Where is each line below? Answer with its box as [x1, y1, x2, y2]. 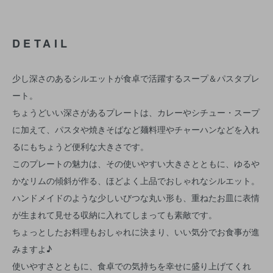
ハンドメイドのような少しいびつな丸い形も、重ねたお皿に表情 [12, 191, 260, 204]
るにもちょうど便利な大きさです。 [12, 140, 149, 152]
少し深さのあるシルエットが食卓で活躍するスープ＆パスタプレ [12, 72, 260, 84]
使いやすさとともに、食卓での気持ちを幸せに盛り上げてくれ [12, 260, 251, 272]
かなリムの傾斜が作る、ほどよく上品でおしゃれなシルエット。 [12, 174, 260, 186]
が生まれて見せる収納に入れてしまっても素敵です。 [12, 208, 217, 221]
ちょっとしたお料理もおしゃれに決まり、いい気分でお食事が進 [12, 225, 260, 238]
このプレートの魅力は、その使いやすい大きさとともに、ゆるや [12, 157, 260, 169]
